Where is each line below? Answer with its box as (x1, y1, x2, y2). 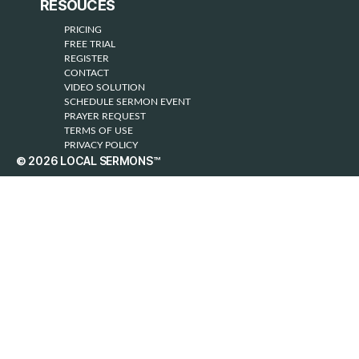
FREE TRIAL (64, 39, 116, 49)
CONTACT (64, 68, 110, 78)
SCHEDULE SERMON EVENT (64, 97, 192, 107)
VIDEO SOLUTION (64, 83, 146, 92)
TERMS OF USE (64, 126, 134, 135)
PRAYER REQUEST (64, 111, 147, 121)
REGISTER (64, 54, 110, 63)
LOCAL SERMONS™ (60, 154, 160, 167)
